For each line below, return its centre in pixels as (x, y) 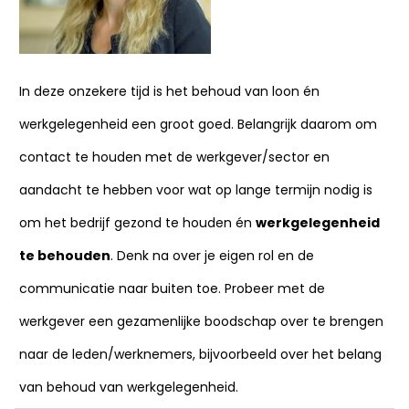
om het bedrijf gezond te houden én (137, 223)
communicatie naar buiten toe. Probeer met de (172, 288)
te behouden (65, 256)
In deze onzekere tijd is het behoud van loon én (169, 91)
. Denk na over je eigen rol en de (212, 256)
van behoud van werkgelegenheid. (129, 387)
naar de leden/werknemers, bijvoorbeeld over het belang (200, 354)
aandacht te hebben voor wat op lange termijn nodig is (196, 190)
